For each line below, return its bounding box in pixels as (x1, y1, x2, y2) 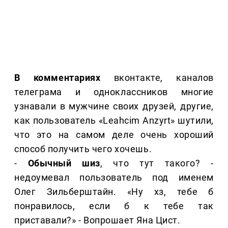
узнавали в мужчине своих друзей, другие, (14, 101, 214, 112)
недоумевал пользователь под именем (14, 172, 214, 183)
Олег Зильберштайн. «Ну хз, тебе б (14, 186, 214, 197)
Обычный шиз (27, 158, 100, 169)
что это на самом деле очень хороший (14, 129, 214, 140)
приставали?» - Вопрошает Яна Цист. (14, 215, 181, 226)
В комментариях (14, 72, 101, 83)
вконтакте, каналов (100, 72, 214, 83)
